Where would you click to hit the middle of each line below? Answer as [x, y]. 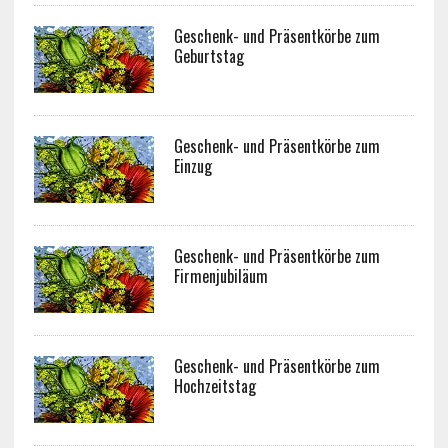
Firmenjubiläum [220, 275]
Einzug [192, 165]
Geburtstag [208, 55]
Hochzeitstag [214, 385]
